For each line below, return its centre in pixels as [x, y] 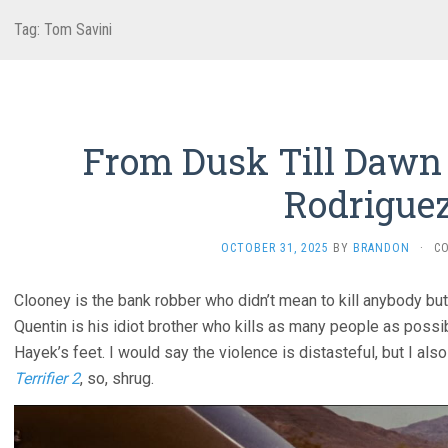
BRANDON [381, 248]
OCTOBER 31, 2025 [274, 248]
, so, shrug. [117, 378]
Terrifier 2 [47, 378]
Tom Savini [78, 29]
